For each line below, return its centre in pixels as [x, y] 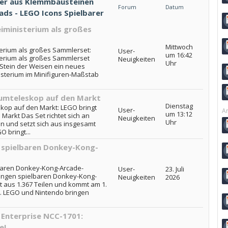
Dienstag [179, 106]
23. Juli [175, 169]
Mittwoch [179, 47]
